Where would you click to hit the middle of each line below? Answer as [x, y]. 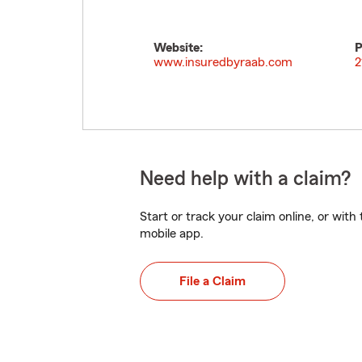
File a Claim [213, 281]
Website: [178, 48]
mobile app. [172, 234]
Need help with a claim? [245, 179]
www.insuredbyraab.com [223, 62]
